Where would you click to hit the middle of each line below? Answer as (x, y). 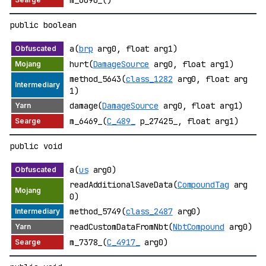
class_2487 (149, 211)
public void (36, 146)
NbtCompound (198, 227)
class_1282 (149, 79)
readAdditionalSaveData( (123, 184)
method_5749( (98, 211)
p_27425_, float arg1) (187, 121)
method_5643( (98, 79)
